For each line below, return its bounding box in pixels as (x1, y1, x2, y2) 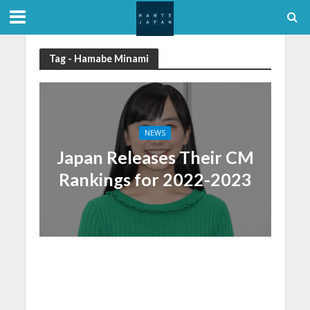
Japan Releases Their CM (56, 146, 254, 167)
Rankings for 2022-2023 (58, 168, 252, 190)
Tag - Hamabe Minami (48, 52, 149, 64)
